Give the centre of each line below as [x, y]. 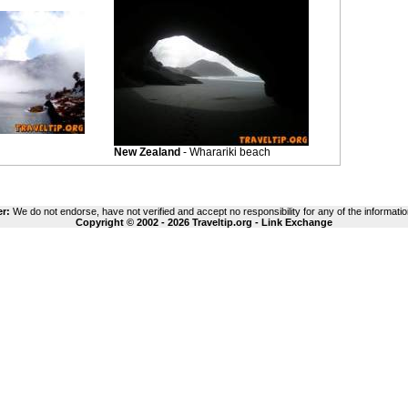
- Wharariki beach [225, 152]
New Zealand [147, 152]
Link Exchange [297, 222]
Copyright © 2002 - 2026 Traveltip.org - [168, 222]
